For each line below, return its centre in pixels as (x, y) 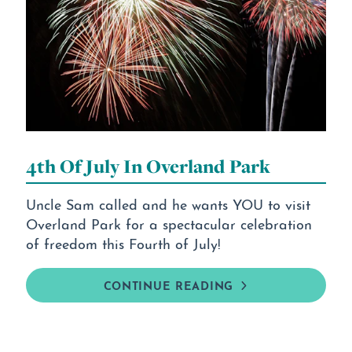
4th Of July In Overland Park (148, 166)
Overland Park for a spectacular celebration (169, 222)
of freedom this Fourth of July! (123, 242)
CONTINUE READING (168, 284)
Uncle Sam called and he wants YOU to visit (168, 203)
